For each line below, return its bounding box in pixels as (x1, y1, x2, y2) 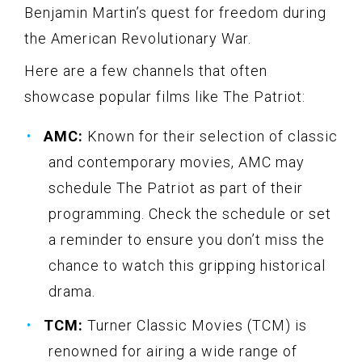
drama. (48, 282, 95, 300)
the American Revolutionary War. (24, 29, 251, 47)
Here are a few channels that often (24, 61, 267, 79)
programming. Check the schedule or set (48, 204, 331, 222)
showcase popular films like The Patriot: (24, 87, 305, 105)
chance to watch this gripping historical (48, 256, 326, 274)
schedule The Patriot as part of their (48, 179, 303, 196)
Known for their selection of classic (83, 127, 338, 145)
